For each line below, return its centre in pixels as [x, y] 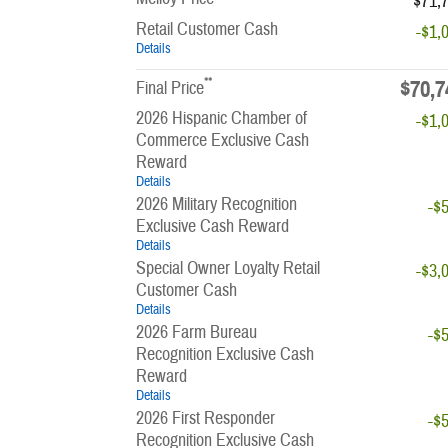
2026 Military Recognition [216, 204]
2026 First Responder [205, 418]
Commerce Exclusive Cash [222, 140]
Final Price [170, 88]
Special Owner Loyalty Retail [228, 268]
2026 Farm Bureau [196, 332]
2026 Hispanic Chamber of [221, 118]
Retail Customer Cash [207, 29]
